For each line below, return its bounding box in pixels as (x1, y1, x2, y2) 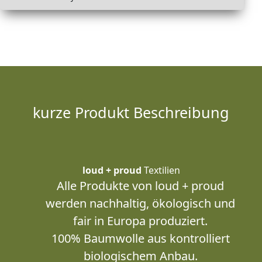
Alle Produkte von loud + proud (57, 178, 224, 194)
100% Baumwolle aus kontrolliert (51, 230, 230, 247)
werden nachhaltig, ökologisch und (46, 195, 235, 212)
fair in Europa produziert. (73, 213, 208, 229)
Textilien (141, 164, 180, 177)
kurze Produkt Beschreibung (33, 102, 229, 123)
